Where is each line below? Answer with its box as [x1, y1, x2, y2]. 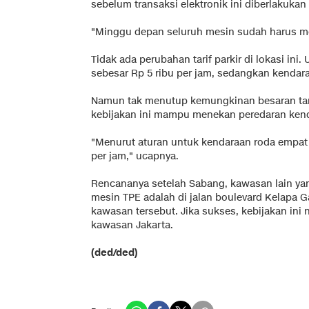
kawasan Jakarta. [91, 218, 173, 232]
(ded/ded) [91, 246, 138, 259]
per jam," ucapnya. [91, 149, 179, 163]
